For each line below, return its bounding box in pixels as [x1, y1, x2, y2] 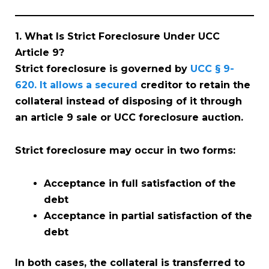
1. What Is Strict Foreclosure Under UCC [15, 30, 220, 42]
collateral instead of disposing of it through [15, 95, 242, 107]
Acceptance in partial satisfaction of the [44, 210, 252, 222]
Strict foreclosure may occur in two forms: [15, 144, 235, 156]
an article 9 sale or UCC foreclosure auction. [15, 111, 243, 123]
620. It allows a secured [15, 79, 138, 91]
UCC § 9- [190, 62, 234, 74]
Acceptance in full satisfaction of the [44, 177, 236, 189]
